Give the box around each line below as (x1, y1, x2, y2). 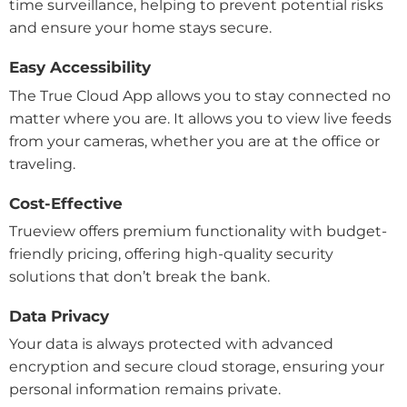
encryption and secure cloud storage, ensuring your (9, 358, 384, 376)
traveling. (9, 154, 79, 173)
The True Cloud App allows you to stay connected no (9, 86, 391, 104)
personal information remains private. (9, 381, 281, 399)
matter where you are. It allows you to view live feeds (9, 109, 392, 127)
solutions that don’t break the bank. (9, 267, 270, 285)
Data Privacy (9, 306, 109, 325)
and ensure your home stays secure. (9, 19, 272, 37)
